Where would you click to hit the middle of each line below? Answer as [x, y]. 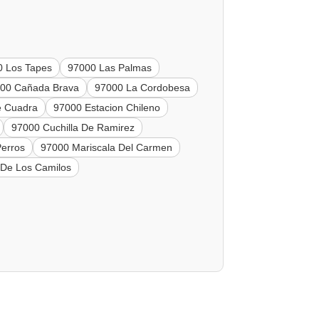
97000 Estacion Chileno [107, 108]
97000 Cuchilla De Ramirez [73, 128]
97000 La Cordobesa [143, 88]
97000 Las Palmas [110, 68]
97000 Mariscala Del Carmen [107, 148]
